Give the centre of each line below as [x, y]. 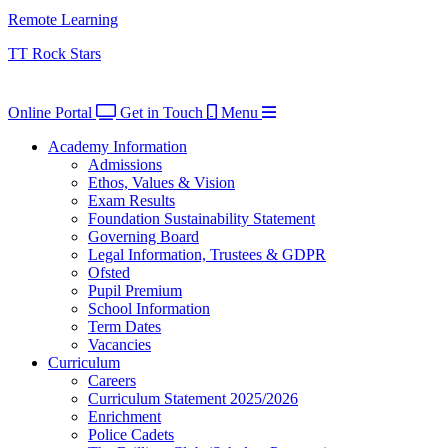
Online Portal [50, 112]
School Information [149, 308]
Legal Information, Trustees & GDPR [207, 254]
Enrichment [124, 416]
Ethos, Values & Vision [161, 182]
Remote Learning [63, 19]
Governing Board [143, 236]
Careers [112, 380]
